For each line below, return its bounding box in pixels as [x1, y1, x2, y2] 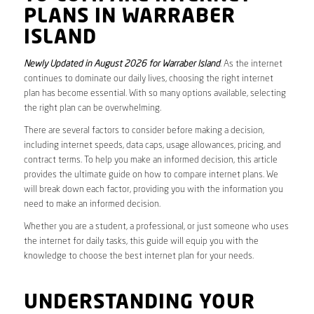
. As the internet [219, 59, 282, 69]
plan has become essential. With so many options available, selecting [23, 88, 286, 98]
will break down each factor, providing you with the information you [23, 184, 283, 194]
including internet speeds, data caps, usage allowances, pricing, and [23, 140, 281, 150]
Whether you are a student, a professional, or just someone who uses [23, 221, 289, 231]
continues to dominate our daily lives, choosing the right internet [23, 74, 273, 83]
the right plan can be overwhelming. [23, 103, 161, 113]
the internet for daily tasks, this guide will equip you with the [23, 236, 259, 246]
